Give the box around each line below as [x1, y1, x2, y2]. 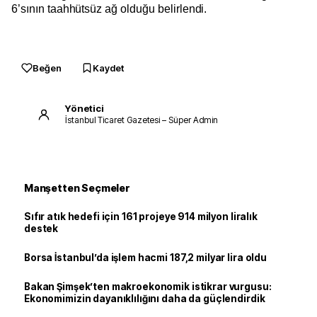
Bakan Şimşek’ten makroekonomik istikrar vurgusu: [24, 280, 272, 292]
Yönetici [65, 103, 104, 115]
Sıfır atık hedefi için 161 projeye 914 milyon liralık [24, 210, 258, 222]
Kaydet [93, 62, 124, 74]
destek [24, 222, 59, 234]
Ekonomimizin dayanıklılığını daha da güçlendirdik [24, 292, 265, 304]
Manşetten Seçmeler [24, 181, 130, 194]
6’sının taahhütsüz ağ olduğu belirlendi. [11, 2, 210, 15]
